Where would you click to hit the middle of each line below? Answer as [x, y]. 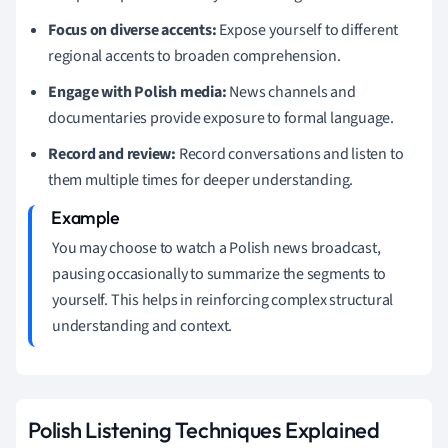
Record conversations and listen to [290, 153]
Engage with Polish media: [137, 91]
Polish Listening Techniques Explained [204, 429]
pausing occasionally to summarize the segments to [219, 273]
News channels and [291, 91]
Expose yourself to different [307, 29]
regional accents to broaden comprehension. [194, 55]
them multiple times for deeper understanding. [201, 179]
